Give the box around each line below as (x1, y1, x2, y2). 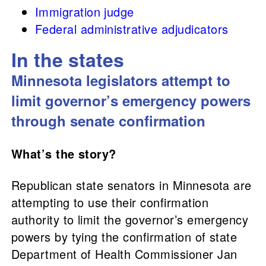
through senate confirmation (11, 110, 205, 131)
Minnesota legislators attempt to (11, 70, 230, 91)
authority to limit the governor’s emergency (11, 211, 249, 229)
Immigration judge (34, 3, 134, 21)
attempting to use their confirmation (11, 194, 208, 211)
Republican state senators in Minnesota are (11, 176, 252, 194)
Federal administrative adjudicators (34, 20, 229, 38)
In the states (11, 46, 124, 74)
